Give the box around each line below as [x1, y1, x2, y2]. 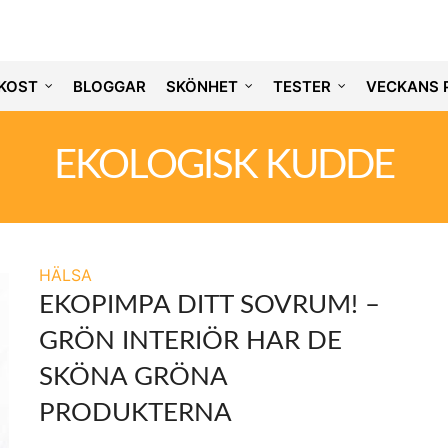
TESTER [272, 76, 331, 96]
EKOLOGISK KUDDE [54, 146, 394, 186]
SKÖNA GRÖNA [39, 364, 227, 390]
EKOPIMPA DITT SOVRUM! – [39, 292, 380, 318]
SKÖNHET [165, 76, 238, 96]
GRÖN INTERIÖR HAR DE [39, 328, 342, 354]
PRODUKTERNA [39, 400, 232, 426]
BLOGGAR [72, 76, 146, 96]
